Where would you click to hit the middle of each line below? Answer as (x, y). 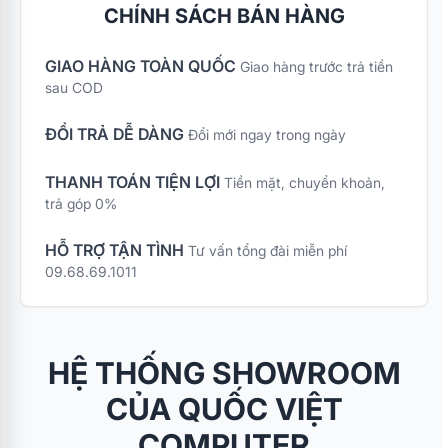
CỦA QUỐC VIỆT (224, 409)
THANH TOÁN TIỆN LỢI (132, 182)
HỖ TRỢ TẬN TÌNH (114, 250)
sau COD (74, 87)
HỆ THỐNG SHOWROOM (224, 373)
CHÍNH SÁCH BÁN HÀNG (224, 16)
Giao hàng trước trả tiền (316, 66)
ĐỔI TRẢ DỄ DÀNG (114, 134)
